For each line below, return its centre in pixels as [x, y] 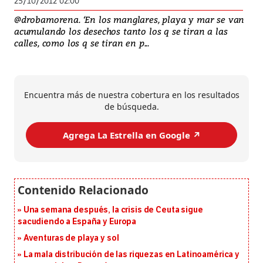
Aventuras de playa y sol [71, 238]
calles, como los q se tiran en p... [82, 43]
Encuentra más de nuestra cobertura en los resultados [131, 95]
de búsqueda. [131, 107]
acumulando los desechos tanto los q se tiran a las [121, 31]
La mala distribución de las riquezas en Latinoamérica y [131, 255]
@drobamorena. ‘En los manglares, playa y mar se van [129, 20]
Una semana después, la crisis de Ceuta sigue [113, 210]
